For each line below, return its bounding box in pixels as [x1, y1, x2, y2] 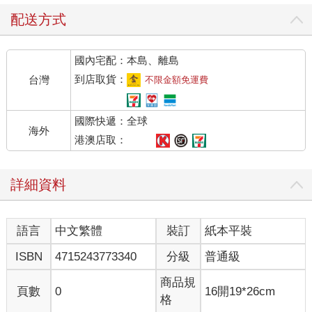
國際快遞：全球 [75, 115, 148, 127]
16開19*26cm [205, 284, 276, 298]
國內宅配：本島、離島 [75, 54, 180, 67]
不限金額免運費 [145, 75, 209, 86]
